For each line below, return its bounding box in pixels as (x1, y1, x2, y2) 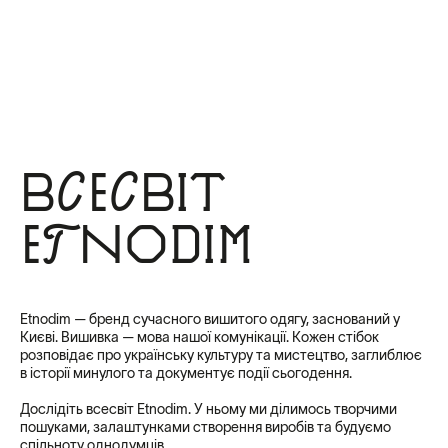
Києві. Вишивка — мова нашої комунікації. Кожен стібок (20, 328, 379, 345)
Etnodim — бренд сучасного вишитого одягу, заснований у (20, 310, 400, 327)
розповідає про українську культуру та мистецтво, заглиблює (20, 346, 422, 363)
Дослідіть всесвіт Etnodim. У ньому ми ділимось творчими (20, 400, 397, 417)
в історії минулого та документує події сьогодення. (20, 364, 352, 381)
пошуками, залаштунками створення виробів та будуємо (20, 418, 391, 435)
